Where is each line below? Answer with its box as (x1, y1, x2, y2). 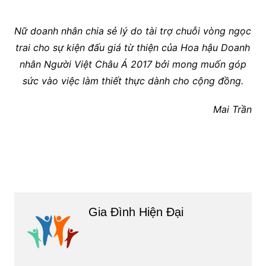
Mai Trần (213, 103, 252, 116)
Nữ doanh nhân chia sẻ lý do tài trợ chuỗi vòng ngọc (14, 25, 252, 37)
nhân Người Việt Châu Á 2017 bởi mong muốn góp (19, 58, 246, 71)
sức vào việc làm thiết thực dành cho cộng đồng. (22, 75, 243, 87)
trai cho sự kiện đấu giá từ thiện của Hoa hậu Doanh (15, 42, 251, 54)
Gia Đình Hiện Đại (88, 205, 183, 219)
